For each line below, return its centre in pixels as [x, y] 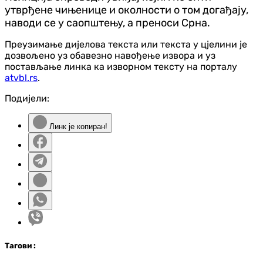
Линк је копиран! [77, 126]
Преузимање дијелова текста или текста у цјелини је [126, 44]
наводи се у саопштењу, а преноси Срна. [107, 23]
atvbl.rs [21, 77]
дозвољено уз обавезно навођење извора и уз [110, 55]
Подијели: [27, 98]
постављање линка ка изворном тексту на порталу [121, 66]
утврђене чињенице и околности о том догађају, [127, 10]
